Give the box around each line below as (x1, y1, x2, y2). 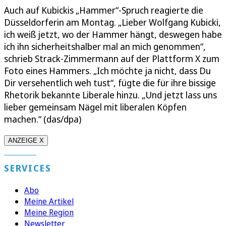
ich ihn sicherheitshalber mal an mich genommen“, (4, 40, 206, 52)
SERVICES (4, 161, 51, 174)
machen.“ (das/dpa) (4, 112, 81, 125)
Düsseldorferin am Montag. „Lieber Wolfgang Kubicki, (4, 16, 221, 28)
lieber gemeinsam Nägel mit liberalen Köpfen (4, 100, 187, 113)
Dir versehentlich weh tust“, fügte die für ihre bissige (4, 76, 216, 89)
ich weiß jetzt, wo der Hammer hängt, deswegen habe (4, 28, 222, 40)
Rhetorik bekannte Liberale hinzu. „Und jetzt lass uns (4, 88, 217, 101)
